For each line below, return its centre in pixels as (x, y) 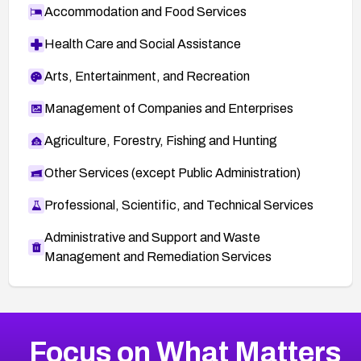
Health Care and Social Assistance (143, 44)
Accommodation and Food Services (145, 11)
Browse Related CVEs (107, 326)
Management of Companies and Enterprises (169, 108)
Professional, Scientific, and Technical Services (179, 205)
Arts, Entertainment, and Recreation (147, 76)
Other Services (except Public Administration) (172, 172)
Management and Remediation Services (158, 256)
